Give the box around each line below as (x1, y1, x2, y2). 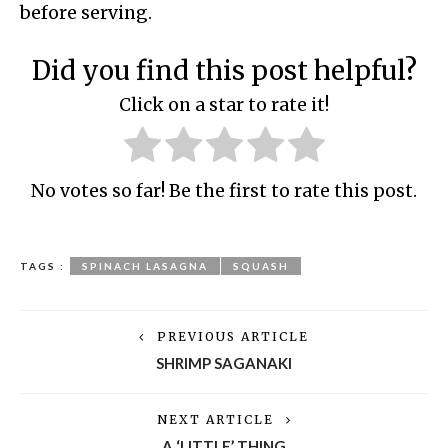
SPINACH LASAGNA (82, 259, 208, 272)
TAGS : (20, 259, 65, 272)
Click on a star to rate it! (119, 94, 329, 117)
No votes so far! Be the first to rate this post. (31, 179, 417, 202)
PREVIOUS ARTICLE (157, 328, 309, 344)
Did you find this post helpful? (31, 53, 417, 87)
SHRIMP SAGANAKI (156, 353, 292, 372)
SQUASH (233, 259, 289, 272)
